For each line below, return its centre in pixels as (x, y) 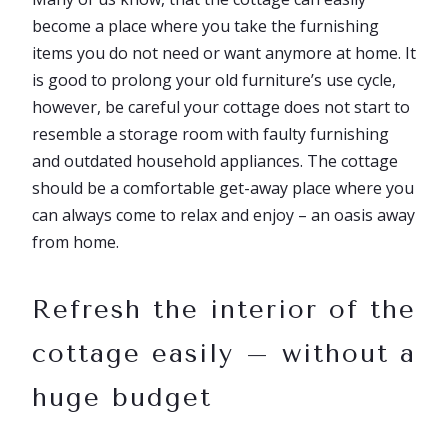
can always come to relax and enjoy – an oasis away (223, 215)
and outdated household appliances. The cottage (215, 161)
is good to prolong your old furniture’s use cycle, (214, 80)
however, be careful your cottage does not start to (221, 107)
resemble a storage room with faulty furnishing (210, 134)
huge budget (122, 397)
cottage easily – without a (224, 353)
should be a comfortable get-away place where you (223, 188)
